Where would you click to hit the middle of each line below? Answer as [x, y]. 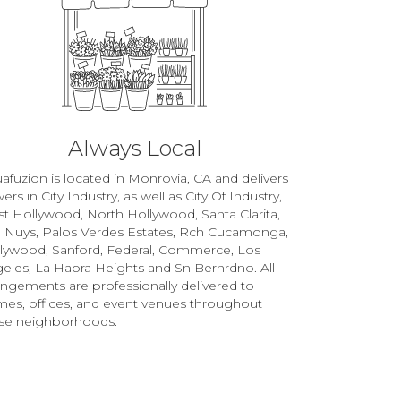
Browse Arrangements [135, 354]
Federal [130, 249]
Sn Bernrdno [215, 267]
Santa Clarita [240, 213]
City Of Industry [233, 196]
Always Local [135, 148]
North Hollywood [141, 213]
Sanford [77, 249]
